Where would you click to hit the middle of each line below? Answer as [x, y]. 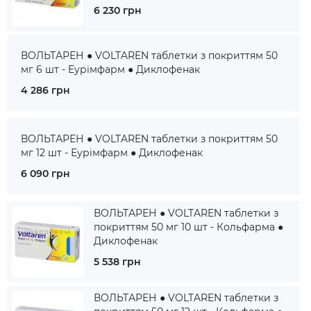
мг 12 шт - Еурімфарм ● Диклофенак [112, 153]
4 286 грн [45, 90]
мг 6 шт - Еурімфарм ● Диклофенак [110, 69]
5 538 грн [117, 262]
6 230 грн [118, 10]
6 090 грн [45, 174]
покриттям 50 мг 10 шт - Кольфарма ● [188, 227]
